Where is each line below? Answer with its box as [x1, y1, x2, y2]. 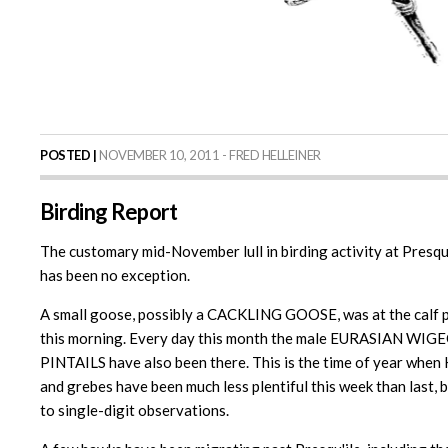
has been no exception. [40, 266, 190, 285]
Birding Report [40, 198, 178, 226]
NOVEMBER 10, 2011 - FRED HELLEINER [96, 147, 321, 164]
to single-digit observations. [40, 401, 229, 420]
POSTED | [40, 147, 97, 164]
